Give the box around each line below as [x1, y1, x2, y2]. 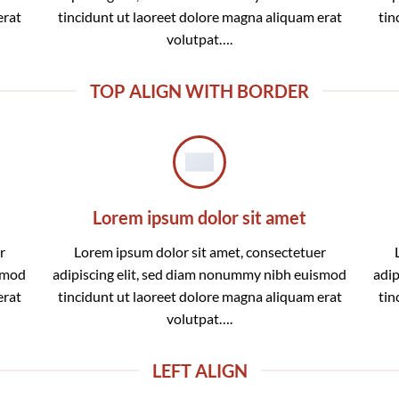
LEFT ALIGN [151, 360, 248, 382]
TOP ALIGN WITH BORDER [90, 80, 309, 102]
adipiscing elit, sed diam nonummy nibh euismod [53, 265, 346, 283]
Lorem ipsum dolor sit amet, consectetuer [73, 243, 326, 261]
